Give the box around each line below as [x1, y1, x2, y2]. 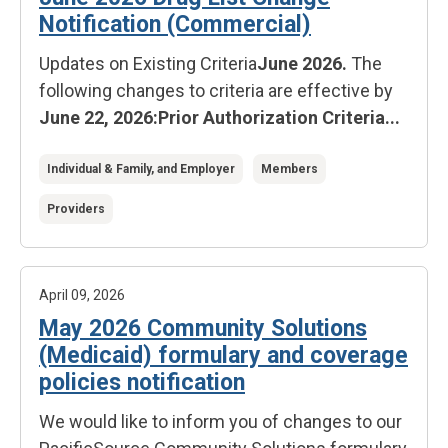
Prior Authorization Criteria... [158, 107, 400, 128]
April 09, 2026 [39, 287, 125, 303]
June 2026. [257, 53, 351, 74]
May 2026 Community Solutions [39, 315, 367, 342]
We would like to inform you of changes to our [39, 411, 402, 432]
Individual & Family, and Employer [47, 162, 235, 176]
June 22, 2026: [39, 107, 158, 128]
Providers [47, 202, 105, 216]
